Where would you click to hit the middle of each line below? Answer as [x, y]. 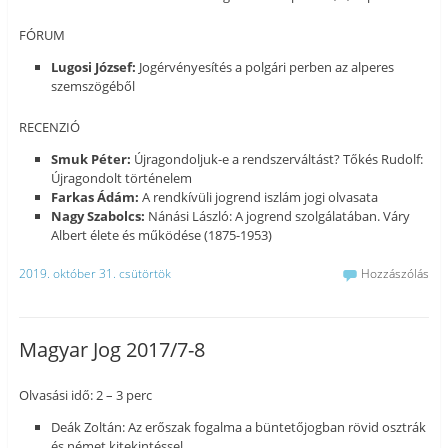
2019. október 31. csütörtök [94, 273]
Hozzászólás [395, 273]
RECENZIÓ [49, 126]
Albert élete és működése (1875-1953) [162, 234]
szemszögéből [93, 86]
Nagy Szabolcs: [98, 215]
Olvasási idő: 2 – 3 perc [85, 395]
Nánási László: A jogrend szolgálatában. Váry [278, 215]
